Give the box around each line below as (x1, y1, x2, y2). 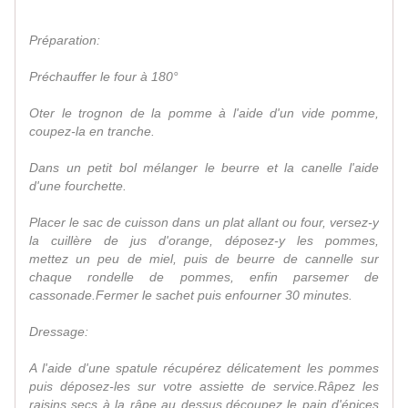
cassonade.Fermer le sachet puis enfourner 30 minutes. (29, 288, 352, 303)
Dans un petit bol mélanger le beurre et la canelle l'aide (29, 160, 379, 176)
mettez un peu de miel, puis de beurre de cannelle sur (29, 251, 379, 267)
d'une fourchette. (29, 178, 127, 194)
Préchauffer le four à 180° (29, 69, 178, 85)
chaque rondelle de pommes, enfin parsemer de (29, 270, 379, 285)
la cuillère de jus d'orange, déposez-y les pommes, (29, 233, 379, 249)
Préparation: (29, 33, 100, 48)
